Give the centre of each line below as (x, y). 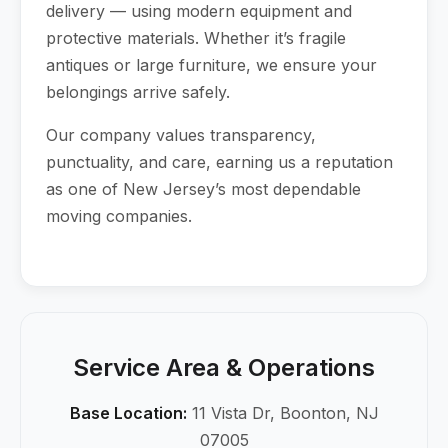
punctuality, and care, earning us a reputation (219, 162)
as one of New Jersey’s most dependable (203, 189)
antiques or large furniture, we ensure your (211, 65)
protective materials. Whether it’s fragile (196, 38)
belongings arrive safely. (138, 92)
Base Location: (128, 413)
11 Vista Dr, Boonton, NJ (282, 413)
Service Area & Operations (224, 367)
